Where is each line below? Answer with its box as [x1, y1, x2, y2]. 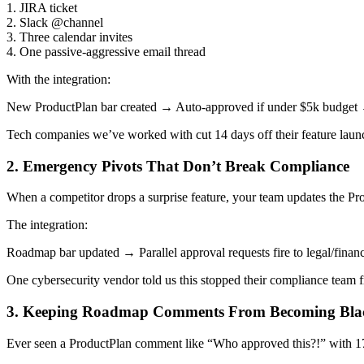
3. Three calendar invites [6, 29, 132, 44]
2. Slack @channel [6, 15, 103, 29]
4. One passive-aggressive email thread [6, 44, 206, 58]
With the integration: [6, 71, 110, 86]
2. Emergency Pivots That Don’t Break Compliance [6, 157, 349, 175]
